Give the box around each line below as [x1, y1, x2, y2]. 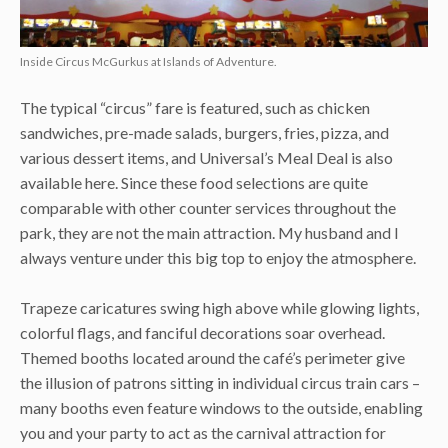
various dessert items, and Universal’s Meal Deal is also [20, 147, 393, 167]
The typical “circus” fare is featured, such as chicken [20, 97, 370, 117]
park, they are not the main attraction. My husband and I [20, 222, 399, 242]
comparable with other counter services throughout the [20, 197, 396, 217]
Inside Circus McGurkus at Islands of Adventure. [20, 53, 277, 69]
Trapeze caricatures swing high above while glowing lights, [20, 298, 419, 318]
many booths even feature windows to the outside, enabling [20, 398, 423, 418]
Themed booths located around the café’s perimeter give [20, 348, 405, 368]
